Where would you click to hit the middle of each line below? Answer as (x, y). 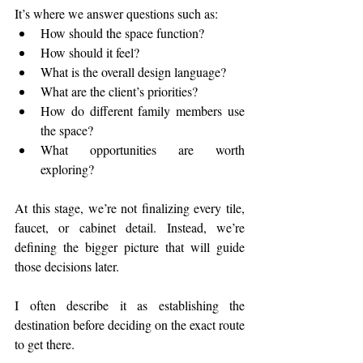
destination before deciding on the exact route (130, 324)
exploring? (67, 169)
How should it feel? (90, 52)
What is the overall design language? (133, 71)
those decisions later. (67, 266)
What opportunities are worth (143, 149)
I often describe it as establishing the (130, 305)
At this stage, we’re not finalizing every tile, (130, 207)
